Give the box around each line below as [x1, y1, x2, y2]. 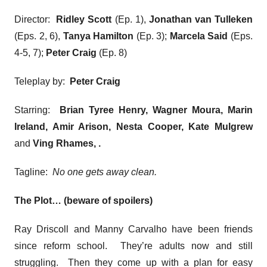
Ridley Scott [56, 14, 112, 24]
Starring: [14, 104, 60, 115]
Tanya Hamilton [63, 30, 136, 41]
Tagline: [14, 166, 50, 177]
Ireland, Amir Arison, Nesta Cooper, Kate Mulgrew [14, 121, 253, 132]
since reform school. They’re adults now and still [14, 240, 253, 251]
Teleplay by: [14, 76, 70, 86]
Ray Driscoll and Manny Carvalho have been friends [14, 223, 253, 234]
